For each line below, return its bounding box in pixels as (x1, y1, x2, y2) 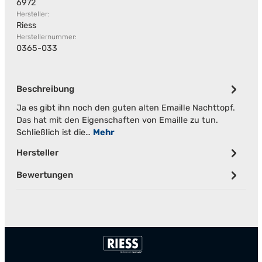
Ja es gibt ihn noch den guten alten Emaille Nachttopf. (16, 103, 235, 113)
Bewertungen (16, 170, 73, 180)
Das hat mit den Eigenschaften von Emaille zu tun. (16, 115, 218, 125)
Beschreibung (16, 84, 74, 94)
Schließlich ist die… (16, 127, 93, 137)
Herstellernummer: (16, 33, 77, 41)
